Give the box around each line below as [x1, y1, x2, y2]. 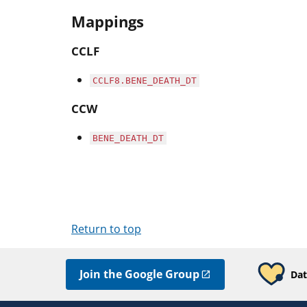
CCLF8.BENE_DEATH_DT [93, 75, 197, 86]
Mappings [71, 11, 144, 33]
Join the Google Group [79, 266, 199, 282]
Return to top [71, 221, 141, 236]
